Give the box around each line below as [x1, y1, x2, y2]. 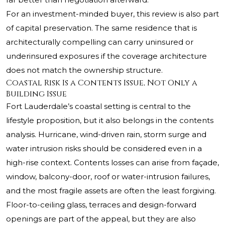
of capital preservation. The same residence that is [6, 23, 197, 33]
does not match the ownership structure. [6, 65, 163, 75]
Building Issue [6, 88, 67, 100]
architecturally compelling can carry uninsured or [6, 37, 193, 47]
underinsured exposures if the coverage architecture [6, 51, 207, 61]
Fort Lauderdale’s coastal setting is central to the [6, 101, 191, 111]
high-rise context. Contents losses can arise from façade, [6, 158, 219, 168]
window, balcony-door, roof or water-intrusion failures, [6, 172, 210, 182]
